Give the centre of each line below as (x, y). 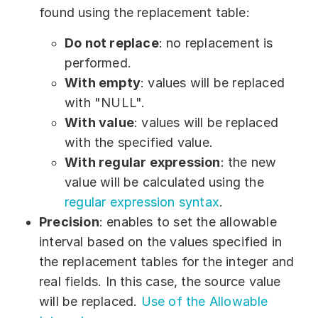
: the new (248, 162)
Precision (69, 221)
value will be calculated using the (164, 182)
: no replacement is (216, 43)
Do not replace (112, 43)
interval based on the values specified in (161, 241)
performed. (98, 62)
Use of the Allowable (204, 301)
